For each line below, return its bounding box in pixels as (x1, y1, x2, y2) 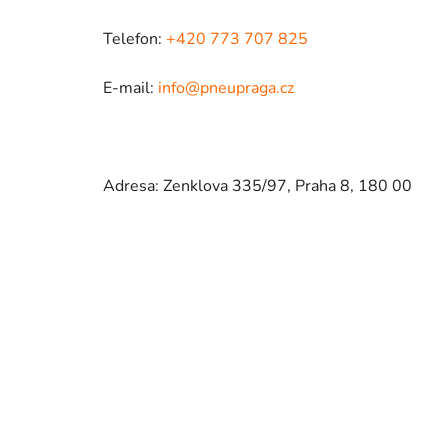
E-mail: (103, 76, 158, 99)
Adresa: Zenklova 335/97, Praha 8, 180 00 (103, 174, 412, 197)
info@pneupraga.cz (158, 76, 294, 99)
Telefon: (103, 27, 166, 50)
